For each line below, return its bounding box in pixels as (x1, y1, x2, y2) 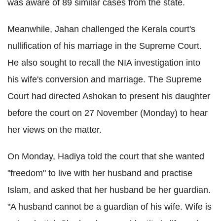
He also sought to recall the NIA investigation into (7, 57, 200, 68)
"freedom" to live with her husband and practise (7, 168, 192, 178)
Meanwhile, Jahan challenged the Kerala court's (7, 24, 195, 34)
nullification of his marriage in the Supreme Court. (7, 40, 202, 51)
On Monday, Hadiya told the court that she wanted (7, 151, 204, 161)
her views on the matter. (7, 124, 102, 135)
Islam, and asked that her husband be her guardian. (7, 184, 211, 195)
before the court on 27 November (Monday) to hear (7, 108, 208, 118)
